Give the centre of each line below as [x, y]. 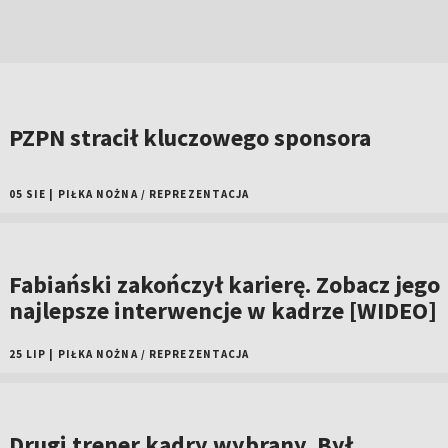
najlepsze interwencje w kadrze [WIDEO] [222, 311]
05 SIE [27, 194]
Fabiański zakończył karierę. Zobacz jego [224, 285]
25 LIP [27, 354]
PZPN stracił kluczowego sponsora [189, 138]
